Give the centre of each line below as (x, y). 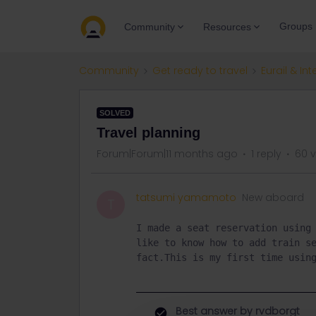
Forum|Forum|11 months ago (167, 154)
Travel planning (148, 133)
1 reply (266, 154)
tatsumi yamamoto (186, 197)
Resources (227, 26)
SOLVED (115, 113)
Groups (296, 26)
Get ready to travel (200, 71)
